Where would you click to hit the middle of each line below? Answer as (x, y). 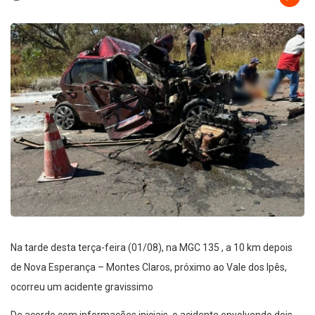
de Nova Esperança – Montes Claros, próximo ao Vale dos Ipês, (149, 268)
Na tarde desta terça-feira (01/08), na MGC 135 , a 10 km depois (152, 248)
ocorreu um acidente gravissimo (82, 287)
